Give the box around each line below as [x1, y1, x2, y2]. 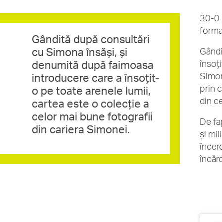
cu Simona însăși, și [32, 45, 127, 58]
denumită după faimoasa [32, 58, 154, 71]
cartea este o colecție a [32, 97, 149, 110]
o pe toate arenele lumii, [32, 84, 151, 97]
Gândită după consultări [32, 32, 150, 46]
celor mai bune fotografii [32, 110, 153, 123]
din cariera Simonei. [32, 122, 130, 136]
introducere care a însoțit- [32, 71, 160, 84]
